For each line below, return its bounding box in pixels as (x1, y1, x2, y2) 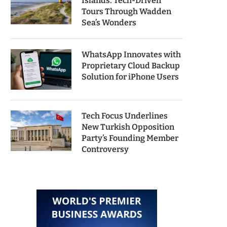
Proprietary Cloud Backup (82, 61, 180, 70)
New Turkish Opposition (82, 122, 174, 132)
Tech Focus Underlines (82, 111, 168, 121)
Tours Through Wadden (82, 7, 171, 16)
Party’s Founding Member (82, 133, 178, 143)
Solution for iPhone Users (82, 72, 179, 82)
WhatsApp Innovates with (82, 50, 181, 59)
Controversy (82, 144, 129, 154)
